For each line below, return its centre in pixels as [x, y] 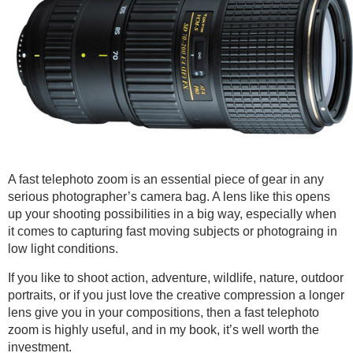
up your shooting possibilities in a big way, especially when [172, 214]
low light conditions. [63, 249]
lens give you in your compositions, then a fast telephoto [163, 312]
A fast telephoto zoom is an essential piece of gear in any [166, 179]
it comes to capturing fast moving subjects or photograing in [173, 231]
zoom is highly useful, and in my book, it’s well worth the [163, 330]
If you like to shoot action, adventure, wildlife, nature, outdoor [176, 278]
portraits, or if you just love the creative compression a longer [176, 295]
